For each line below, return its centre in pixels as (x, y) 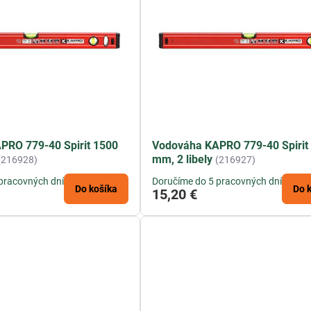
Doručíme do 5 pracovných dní (217, 182)
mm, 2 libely (183, 160)
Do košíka (96, 189)
